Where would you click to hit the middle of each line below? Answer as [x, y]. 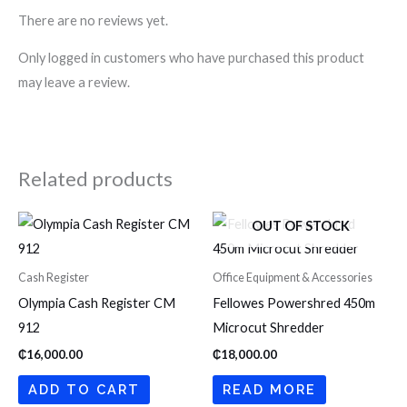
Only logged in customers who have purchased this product [191, 58]
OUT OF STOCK [301, 225]
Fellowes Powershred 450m [294, 303]
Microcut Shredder [268, 328]
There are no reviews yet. [93, 20]
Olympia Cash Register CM [97, 303]
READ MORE [269, 389]
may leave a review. [74, 83]
